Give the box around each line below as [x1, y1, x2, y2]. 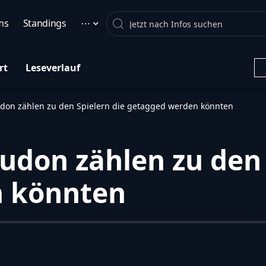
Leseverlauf [26, 61, 80, 74]
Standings [23, 17, 66, 30]
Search [129, 13, 163, 28]
